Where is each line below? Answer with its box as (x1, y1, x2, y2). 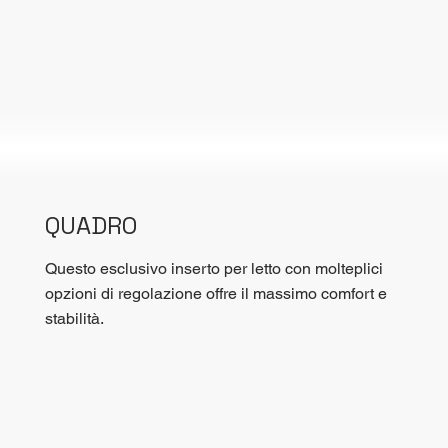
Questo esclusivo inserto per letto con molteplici (44, 258, 383, 278)
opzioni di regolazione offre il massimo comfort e (44, 283, 387, 303)
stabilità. (44, 308, 104, 328)
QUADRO (44, 209, 137, 241)
